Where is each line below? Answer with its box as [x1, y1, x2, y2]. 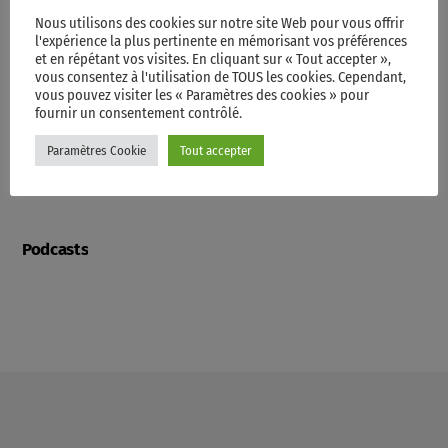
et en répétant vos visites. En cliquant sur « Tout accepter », [35, 50, 391, 68]
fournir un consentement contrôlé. [35, 104, 242, 122]
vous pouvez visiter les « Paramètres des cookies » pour [35, 86, 369, 104]
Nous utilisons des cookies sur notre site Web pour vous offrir [35, 14, 404, 32]
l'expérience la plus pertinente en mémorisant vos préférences [35, 32, 407, 50]
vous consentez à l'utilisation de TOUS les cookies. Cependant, [35, 68, 406, 86]
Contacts [22, 62, 89, 83]
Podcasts [22, 238, 89, 259]
